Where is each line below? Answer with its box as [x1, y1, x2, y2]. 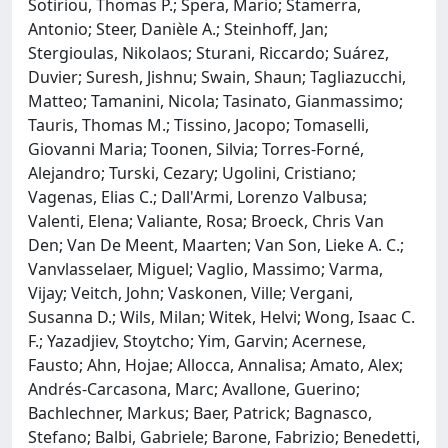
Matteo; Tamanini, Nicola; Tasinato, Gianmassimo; [28, 89, 403, 112]
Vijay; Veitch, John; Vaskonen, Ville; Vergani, [28, 281, 353, 304]
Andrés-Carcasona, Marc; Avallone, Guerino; [28, 377, 360, 400]
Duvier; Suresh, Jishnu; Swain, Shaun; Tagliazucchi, [28, 65, 406, 88]
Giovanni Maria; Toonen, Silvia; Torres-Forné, [28, 137, 364, 160]
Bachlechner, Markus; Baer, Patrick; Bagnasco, [28, 401, 372, 424]
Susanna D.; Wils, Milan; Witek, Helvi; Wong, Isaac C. [28, 305, 415, 328]
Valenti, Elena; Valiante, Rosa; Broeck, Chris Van [28, 209, 384, 232]
